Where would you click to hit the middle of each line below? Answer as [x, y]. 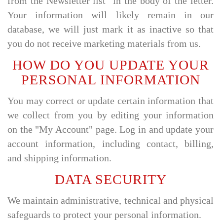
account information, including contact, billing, [110, 144]
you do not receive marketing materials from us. [104, 44]
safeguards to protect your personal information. [104, 215]
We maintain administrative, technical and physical [110, 201]
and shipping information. [59, 158]
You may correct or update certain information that [110, 101]
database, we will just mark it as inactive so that [110, 29]
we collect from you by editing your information [110, 115]
